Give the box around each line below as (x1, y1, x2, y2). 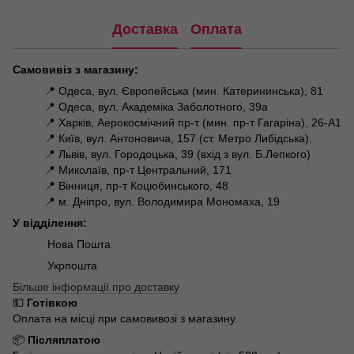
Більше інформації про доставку (13, 280, 179, 293)
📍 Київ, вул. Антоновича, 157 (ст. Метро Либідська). (44, 131, 312, 145)
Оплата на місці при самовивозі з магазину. (13, 311, 238, 325)
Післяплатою (28, 333, 100, 346)
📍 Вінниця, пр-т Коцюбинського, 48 (44, 179, 228, 192)
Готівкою (27, 296, 77, 309)
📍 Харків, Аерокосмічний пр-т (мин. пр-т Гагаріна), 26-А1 (44, 115, 341, 129)
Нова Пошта (44, 237, 111, 250)
